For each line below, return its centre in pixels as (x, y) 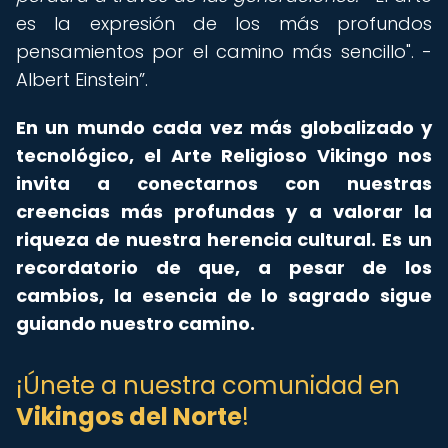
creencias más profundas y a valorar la (224, 211)
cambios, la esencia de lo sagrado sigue (224, 295)
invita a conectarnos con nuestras (224, 183)
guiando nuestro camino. (135, 323)
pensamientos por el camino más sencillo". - (224, 51)
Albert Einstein (77, 79)
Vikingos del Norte (129, 416)
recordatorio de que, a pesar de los (224, 267)
